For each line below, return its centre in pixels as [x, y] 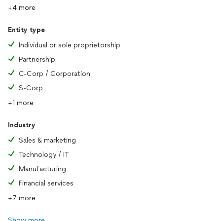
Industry [22, 125]
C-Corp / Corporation [55, 74]
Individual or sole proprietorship [70, 45]
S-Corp [31, 88]
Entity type [26, 30]
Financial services [46, 183]
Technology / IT [44, 155]
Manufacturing [42, 169]
